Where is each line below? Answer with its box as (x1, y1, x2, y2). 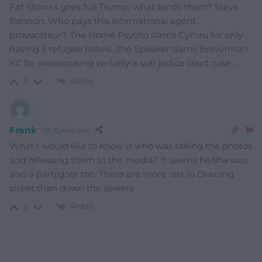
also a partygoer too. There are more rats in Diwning (9, 168, 234, 180)
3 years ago (51, 126, 89, 135)
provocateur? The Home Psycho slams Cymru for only (9, 29, 243, 41)
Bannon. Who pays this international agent (9, 15, 196, 27)
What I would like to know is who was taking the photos (9, 140, 252, 152)
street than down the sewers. (9, 182, 135, 194)
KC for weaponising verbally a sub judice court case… (9, 57, 237, 69)
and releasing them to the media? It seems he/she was (9, 154, 247, 166)
